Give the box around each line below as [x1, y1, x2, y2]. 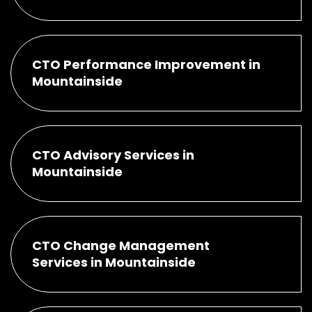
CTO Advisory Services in [32, 146, 194, 164]
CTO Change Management [32, 236, 210, 254]
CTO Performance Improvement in [32, 55, 260, 73]
